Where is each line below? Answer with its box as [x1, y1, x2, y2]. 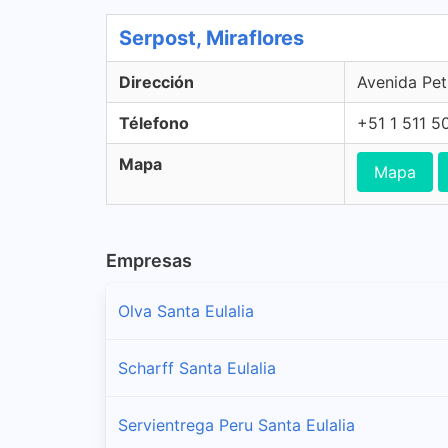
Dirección [119, 72, 194, 92]
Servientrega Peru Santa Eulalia [118, 414, 355, 435]
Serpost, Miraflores [119, 26, 304, 50]
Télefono [119, 113, 189, 133]
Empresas [106, 250, 192, 271]
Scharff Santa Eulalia [118, 357, 276, 378]
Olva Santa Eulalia [118, 300, 254, 321]
